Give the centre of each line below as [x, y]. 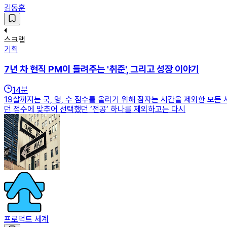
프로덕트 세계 [26, 219]
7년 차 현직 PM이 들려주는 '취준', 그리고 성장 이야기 [102, 69]
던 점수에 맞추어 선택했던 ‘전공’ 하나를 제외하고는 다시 [95, 109]
